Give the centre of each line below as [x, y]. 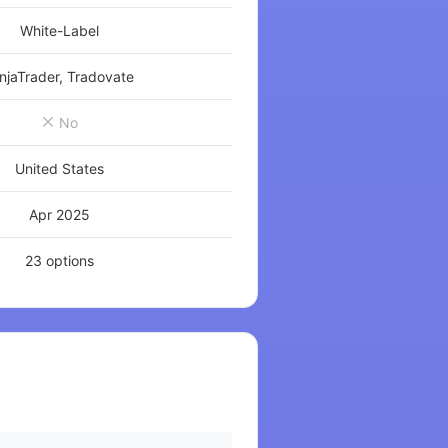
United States [59, 168]
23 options [59, 260]
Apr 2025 [59, 214]
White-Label [59, 30]
